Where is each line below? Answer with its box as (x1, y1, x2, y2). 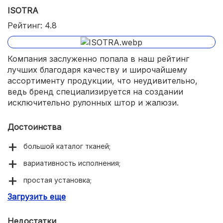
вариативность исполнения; (23, 159, 120, 168)
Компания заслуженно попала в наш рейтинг (7, 54, 189, 64)
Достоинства (7, 122, 61, 132)
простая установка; (23, 176, 92, 185)
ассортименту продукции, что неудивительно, (7, 76, 198, 86)
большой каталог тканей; (23, 142, 111, 151)
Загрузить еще (7, 192, 66, 202)
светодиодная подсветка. (23, 193, 115, 202)
